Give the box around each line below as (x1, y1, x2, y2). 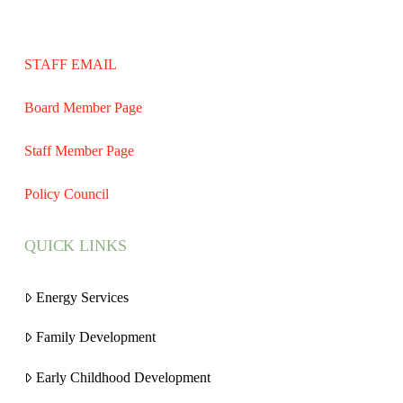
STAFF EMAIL (23, 57, 117, 73)
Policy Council (23, 186, 109, 202)
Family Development (35, 329, 156, 345)
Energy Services (35, 289, 129, 305)
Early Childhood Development (35, 370, 210, 386)
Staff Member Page (23, 143, 134, 159)
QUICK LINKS (23, 237, 127, 255)
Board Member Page (23, 100, 142, 116)
